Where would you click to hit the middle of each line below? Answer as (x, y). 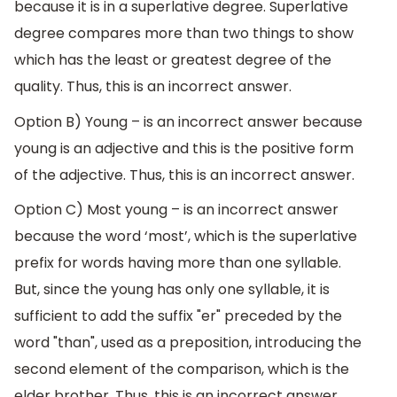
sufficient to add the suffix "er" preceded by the (178, 316)
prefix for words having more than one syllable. (178, 263)
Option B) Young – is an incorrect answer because (188, 121)
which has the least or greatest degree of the (173, 60)
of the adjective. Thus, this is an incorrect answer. (184, 175)
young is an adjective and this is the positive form (184, 148)
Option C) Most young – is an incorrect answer (176, 210)
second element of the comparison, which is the (182, 370)
